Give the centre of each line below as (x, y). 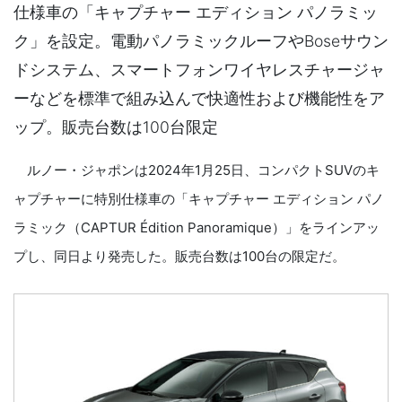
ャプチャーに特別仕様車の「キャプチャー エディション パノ (199, 199)
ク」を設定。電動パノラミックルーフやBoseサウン (201, 41)
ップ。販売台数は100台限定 (116, 127)
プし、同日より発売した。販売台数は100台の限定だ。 (179, 256)
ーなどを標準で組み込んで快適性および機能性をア (199, 98)
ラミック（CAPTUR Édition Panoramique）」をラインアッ (197, 227)
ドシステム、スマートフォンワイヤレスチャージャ (199, 70)
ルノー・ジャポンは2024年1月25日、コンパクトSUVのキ (197, 170)
